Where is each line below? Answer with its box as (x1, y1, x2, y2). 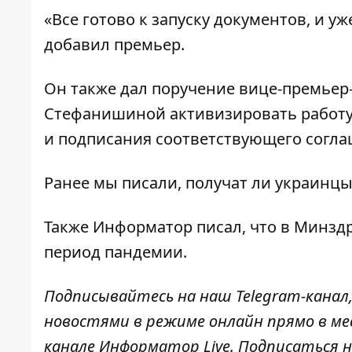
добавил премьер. (44, 34, 189, 56)
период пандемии (44, 241, 183, 263)
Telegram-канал (236, 285, 349, 307)
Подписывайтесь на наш (44, 285, 236, 307)
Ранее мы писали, (44, 172, 185, 194)
